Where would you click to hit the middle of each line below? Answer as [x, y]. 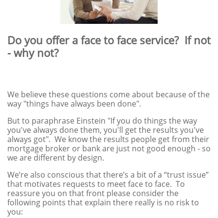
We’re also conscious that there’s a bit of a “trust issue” [108, 175]
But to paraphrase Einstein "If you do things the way [102, 121]
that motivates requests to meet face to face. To [96, 184]
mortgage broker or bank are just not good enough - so [109, 148]
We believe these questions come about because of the [109, 94]
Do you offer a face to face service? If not [109, 40]
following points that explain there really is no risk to [103, 202]
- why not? [33, 53]
